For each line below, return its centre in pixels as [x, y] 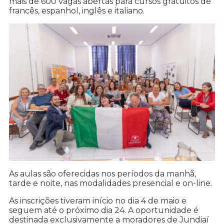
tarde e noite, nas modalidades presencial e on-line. [110, 183]
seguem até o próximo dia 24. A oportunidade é [104, 210]
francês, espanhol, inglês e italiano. [77, 11]
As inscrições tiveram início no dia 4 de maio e [98, 201]
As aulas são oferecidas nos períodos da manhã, [102, 174]
